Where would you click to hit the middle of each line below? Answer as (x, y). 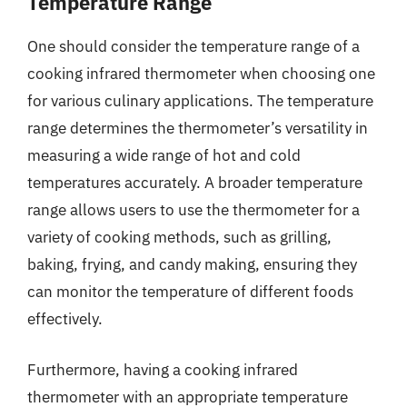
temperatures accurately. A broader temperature (195, 183)
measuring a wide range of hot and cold (164, 155)
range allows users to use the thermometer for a (194, 210)
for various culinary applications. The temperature (200, 101)
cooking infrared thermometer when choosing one (201, 74)
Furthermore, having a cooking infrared (163, 369)
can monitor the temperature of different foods (190, 292)
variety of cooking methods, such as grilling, (179, 237)
